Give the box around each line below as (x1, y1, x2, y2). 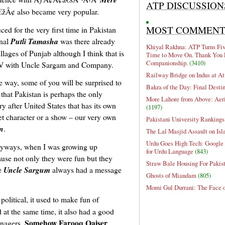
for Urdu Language (146, 147, 193, 156)
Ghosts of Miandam (146, 171, 196, 180)
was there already (58, 36, 115, 47)
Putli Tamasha (11, 36, 58, 47)
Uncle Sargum (4, 164, 50, 176)
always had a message (50, 164, 122, 175)
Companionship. (146, 58, 188, 68)
